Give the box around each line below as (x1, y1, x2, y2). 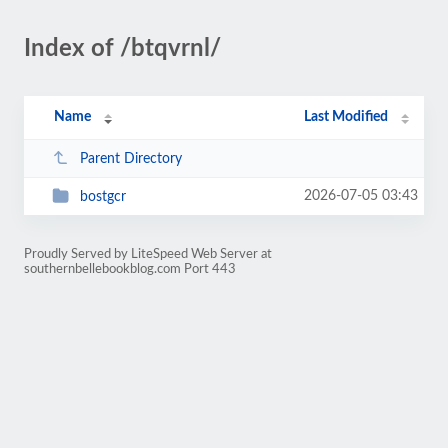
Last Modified (304, 110, 389, 124)
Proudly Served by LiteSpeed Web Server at (24, 248, 272, 260)
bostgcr (79, 189, 126, 204)
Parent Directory (79, 151, 182, 166)
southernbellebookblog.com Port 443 (24, 263, 236, 275)
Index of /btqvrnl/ (24, 37, 221, 61)
